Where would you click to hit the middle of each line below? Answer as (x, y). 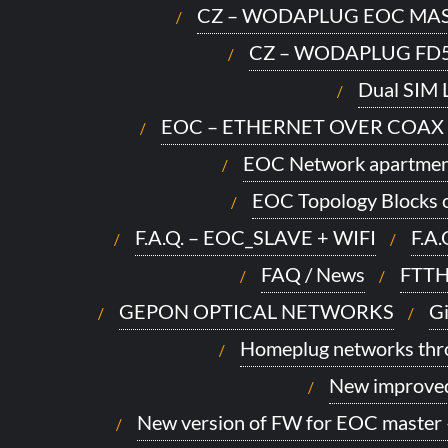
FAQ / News (312, 274)
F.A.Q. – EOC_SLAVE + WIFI (255, 237)
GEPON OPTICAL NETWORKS (256, 311)
